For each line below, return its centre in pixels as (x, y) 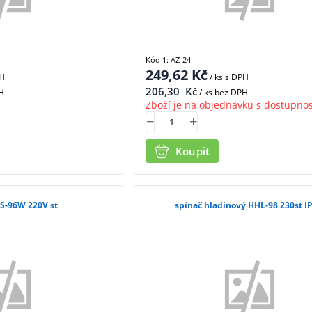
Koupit (193, 151)
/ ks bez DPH (222, 92)
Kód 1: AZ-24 (168, 59)
